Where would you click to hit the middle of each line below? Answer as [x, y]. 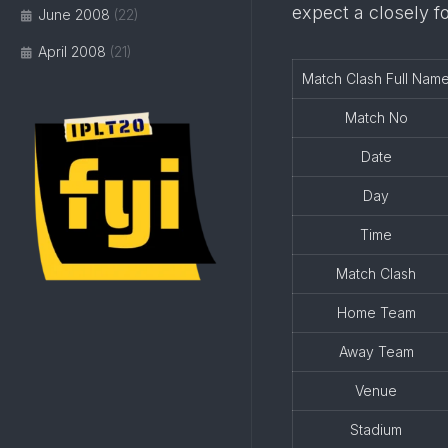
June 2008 [74, 14]
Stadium [376, 429]
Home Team [376, 312]
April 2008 [72, 51]
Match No [376, 117]
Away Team [376, 351]
